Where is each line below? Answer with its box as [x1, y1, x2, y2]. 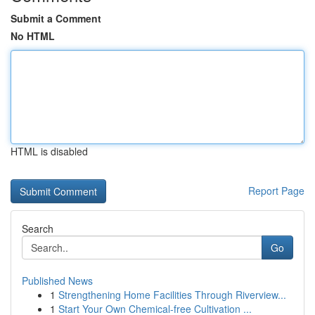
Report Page [248, 184, 304, 198]
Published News [22, 274, 93, 288]
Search [22, 221, 53, 236]
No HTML [11, 29, 55, 43]
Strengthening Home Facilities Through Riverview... [58, 288, 286, 302]
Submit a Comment [11, 11, 101, 25]
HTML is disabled [11, 144, 88, 158]
